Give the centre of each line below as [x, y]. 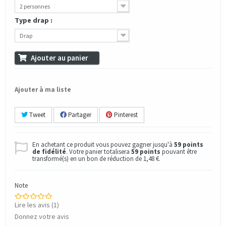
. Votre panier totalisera [99, 152]
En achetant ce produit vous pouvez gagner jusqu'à [103, 145]
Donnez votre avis [42, 216]
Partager [79, 115]
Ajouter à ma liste [43, 90]
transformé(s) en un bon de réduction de [88, 159]
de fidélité [49, 152]
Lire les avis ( [34, 205]
